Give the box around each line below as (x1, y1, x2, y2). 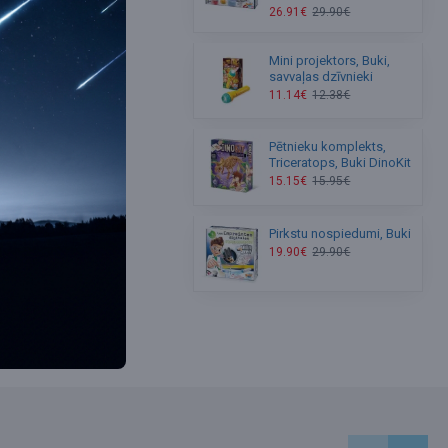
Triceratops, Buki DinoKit (269, 155, 412, 171)
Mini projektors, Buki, (269, 52, 391, 68)
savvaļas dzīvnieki (269, 68, 374, 84)
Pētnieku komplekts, (269, 139, 387, 155)
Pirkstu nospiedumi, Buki (269, 225, 412, 241)
